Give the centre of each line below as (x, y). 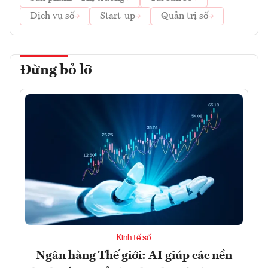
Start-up (118, 16)
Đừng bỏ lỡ (56, 71)
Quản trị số (185, 16)
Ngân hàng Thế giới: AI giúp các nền (134, 256)
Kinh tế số (134, 238)
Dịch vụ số (52, 16)
